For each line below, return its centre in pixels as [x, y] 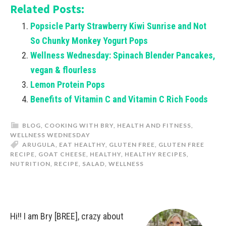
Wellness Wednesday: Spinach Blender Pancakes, [123, 55]
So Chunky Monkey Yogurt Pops [89, 40]
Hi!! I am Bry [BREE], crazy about [67, 216]
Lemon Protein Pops [68, 84]
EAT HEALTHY [82, 144]
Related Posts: [47, 9]
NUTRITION [30, 163]
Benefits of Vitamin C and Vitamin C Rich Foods [119, 99]
